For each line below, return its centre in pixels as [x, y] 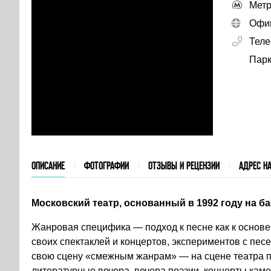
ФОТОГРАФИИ [106, 166]
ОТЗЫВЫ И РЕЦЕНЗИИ [184, 166]
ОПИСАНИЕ [48, 166]
